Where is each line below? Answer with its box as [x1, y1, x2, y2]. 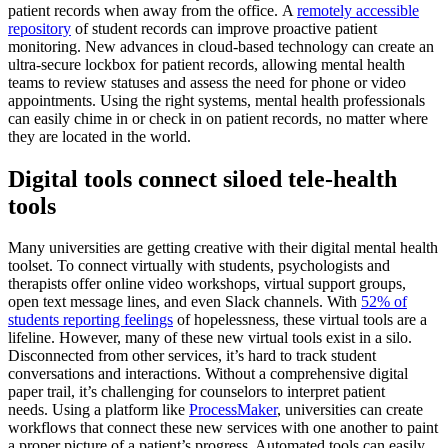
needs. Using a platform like [8, 401, 189, 419]
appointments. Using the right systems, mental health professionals [8, 91, 425, 109]
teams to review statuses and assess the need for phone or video [8, 73, 406, 91]
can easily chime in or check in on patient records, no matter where [8, 109, 428, 127]
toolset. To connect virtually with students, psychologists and [8, 257, 390, 275]
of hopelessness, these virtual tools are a [173, 311, 427, 329]
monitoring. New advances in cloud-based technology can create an [8, 37, 434, 55]
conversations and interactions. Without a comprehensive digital [8, 365, 408, 383]
